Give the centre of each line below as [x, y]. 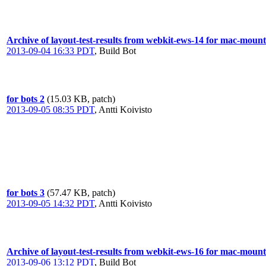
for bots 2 [26, 99]
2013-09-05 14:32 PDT [50, 203]
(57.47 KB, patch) [81, 193]
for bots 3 [26, 193]
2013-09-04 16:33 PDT [50, 51]
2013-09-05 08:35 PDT [50, 110]
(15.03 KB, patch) [81, 99]
